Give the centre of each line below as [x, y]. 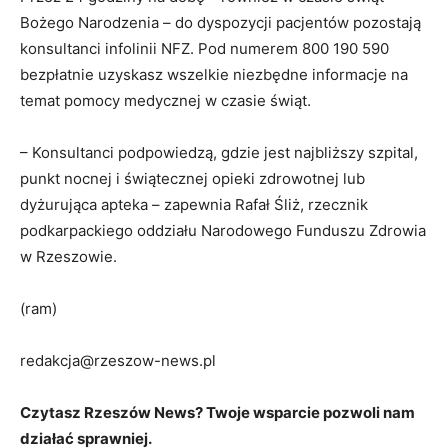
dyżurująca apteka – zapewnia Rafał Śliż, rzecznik [194, 205]
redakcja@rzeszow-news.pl [120, 361]
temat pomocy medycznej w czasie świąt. [165, 101]
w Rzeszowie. [70, 257]
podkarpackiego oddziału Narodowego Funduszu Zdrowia [223, 231]
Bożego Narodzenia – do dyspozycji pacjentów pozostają [220, 23]
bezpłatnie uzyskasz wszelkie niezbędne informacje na [214, 75]
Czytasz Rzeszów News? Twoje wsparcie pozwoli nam [217, 413]
